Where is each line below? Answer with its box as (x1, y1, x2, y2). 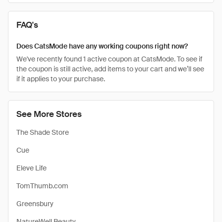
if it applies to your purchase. (16, 74, 105, 83)
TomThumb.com (16, 181, 68, 190)
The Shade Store (16, 128, 69, 137)
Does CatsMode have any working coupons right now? (16, 42, 188, 51)
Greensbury (16, 199, 54, 208)
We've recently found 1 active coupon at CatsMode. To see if (16, 55, 202, 63)
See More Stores (16, 109, 82, 119)
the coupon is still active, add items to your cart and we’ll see (16, 64, 204, 73)
